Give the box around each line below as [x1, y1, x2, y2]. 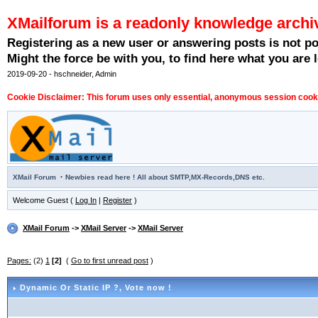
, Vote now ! [119, 283, 172, 292]
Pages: [7, 256, 31, 265]
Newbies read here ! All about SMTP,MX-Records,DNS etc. [65, 173, 265, 182]
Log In [75, 196, 97, 205]
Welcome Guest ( [13, 196, 75, 205]
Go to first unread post [71, 256, 148, 265]
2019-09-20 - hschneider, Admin [7, 70, 116, 79]
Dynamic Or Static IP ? [20, 283, 119, 292]
